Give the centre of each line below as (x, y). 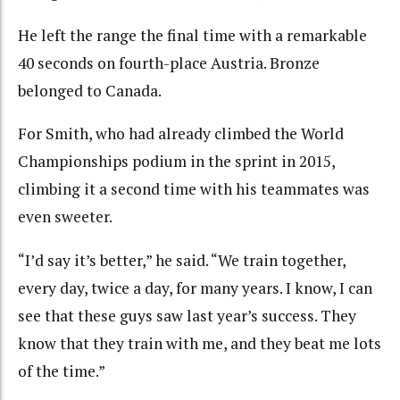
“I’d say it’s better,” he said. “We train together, (182, 260)
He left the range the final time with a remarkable (192, 35)
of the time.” (62, 371)
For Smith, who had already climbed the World (181, 134)
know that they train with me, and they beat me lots (200, 343)
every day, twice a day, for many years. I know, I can (195, 287)
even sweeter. (65, 217)
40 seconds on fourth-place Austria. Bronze (169, 62)
